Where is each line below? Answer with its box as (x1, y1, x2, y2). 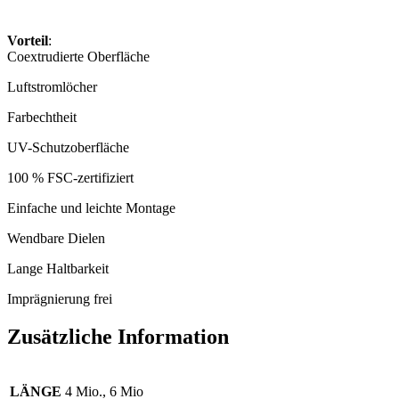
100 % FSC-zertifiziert (7, 169, 137, 185)
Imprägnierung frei (7, 290, 112, 306)
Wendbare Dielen (7, 230, 105, 246)
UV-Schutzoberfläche (7, 139, 129, 155)
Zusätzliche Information (7, 324, 229, 348)
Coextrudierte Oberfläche (7, 48, 150, 64)
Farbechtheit (7, 109, 77, 125)
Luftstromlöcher (7, 78, 97, 94)
